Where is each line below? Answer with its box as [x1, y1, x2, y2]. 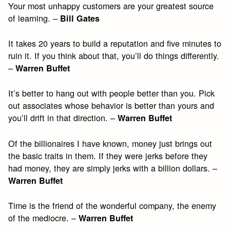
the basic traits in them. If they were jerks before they [8, 149, 208, 162]
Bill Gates [60, 12, 100, 24]
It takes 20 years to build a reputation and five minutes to [8, 37, 222, 50]
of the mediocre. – [8, 212, 79, 224]
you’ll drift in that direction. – [8, 111, 118, 124]
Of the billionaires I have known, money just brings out [8, 137, 213, 149]
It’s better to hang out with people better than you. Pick [8, 87, 215, 100]
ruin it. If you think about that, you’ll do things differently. [8, 49, 220, 62]
